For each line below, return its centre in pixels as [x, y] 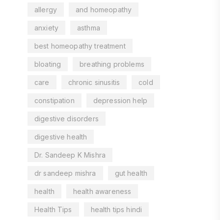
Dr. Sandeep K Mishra [70, 155]
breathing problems [112, 64]
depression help [120, 100]
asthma [89, 27]
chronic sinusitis [94, 82]
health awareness [102, 191]
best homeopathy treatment [80, 46]
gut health [131, 173]
